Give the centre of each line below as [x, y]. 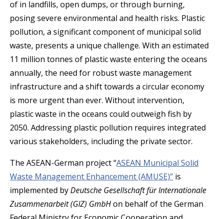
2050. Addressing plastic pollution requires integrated [108, 128]
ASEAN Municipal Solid [157, 163]
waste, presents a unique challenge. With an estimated [109, 46]
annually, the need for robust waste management [101, 73]
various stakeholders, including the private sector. [101, 142]
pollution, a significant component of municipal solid [105, 32]
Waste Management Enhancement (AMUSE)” [91, 177]
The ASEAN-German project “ [63, 163]
